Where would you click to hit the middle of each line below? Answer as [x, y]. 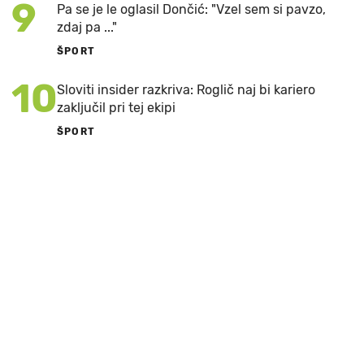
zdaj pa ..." [87, 27]
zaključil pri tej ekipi [116, 107]
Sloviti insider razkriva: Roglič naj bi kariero [186, 89]
